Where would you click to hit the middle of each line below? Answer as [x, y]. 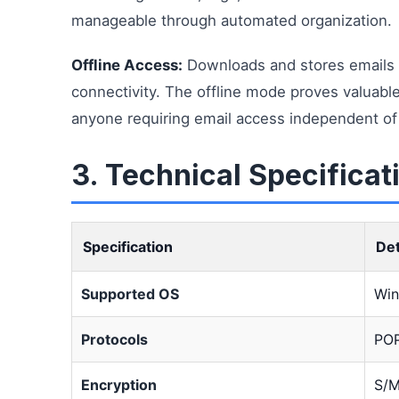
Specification [128, 247]
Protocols [114, 339]
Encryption [119, 385]
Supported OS [130, 294]
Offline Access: [127, 65]
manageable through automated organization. [232, 20]
